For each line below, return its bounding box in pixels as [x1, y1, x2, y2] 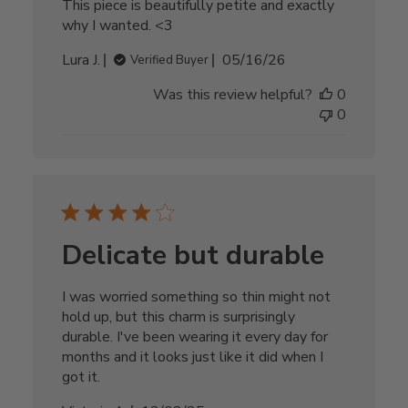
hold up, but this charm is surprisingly [61, 307, 295, 328]
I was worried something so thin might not [61, 287, 331, 308]
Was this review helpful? [153, 85, 313, 106]
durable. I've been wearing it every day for [61, 327, 328, 348]
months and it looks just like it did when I [61, 347, 323, 368]
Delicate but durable [61, 237, 324, 275]
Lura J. [61, 50, 100, 71]
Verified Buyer [129, 52, 209, 69]
